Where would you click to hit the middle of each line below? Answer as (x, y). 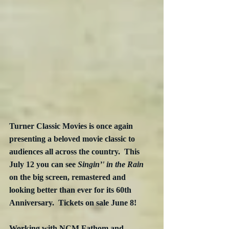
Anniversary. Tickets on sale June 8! (73, 202)
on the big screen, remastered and (68, 177)
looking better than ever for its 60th (71, 190)
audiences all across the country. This (75, 151)
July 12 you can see (43, 164)
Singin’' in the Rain (111, 164)
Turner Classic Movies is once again (72, 126)
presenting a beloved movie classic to (73, 139)
